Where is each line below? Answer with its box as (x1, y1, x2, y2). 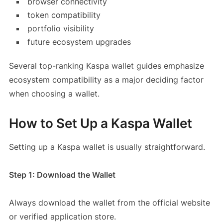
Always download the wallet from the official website (8, 198, 210, 208)
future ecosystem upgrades (27, 37, 131, 47)
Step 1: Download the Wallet (8, 170, 115, 180)
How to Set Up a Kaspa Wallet (8, 115, 192, 131)
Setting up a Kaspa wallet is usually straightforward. (8, 142, 205, 152)
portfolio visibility (27, 23, 94, 34)
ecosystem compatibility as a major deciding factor (8, 75, 204, 85)
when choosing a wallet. (8, 89, 100, 99)
